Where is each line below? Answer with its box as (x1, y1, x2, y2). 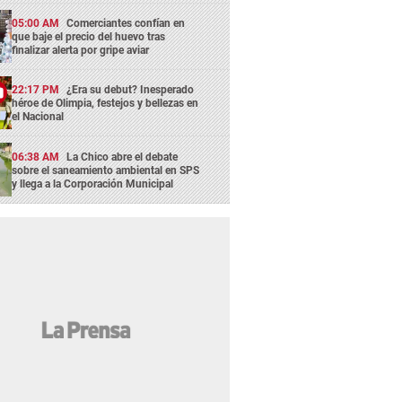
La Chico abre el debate (66, 150, 179, 163)
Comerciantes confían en (66, 16, 186, 30)
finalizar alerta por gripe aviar (12, 43, 150, 57)
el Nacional (12, 110, 65, 124)
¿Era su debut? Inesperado (66, 83, 195, 97)
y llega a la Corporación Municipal (12, 177, 174, 190)
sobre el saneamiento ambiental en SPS (12, 163, 200, 177)
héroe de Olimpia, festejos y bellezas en (12, 97, 199, 110)
